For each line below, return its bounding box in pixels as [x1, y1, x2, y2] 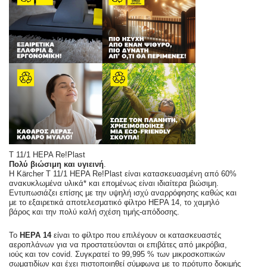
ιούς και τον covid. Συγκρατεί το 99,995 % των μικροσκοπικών [9, 249, 225, 259]
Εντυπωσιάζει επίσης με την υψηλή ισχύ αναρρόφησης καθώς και [9, 188, 237, 197]
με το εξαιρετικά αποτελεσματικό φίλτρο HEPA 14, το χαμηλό [9, 197, 219, 207]
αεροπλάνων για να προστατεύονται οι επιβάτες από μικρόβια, [9, 240, 227, 249]
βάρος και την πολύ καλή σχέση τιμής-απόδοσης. [9, 207, 179, 216]
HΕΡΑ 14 [20, 230, 51, 240]
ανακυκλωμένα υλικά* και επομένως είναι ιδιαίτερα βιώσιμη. [9, 178, 219, 188]
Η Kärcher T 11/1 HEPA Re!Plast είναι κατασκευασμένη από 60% [9, 169, 237, 178]
